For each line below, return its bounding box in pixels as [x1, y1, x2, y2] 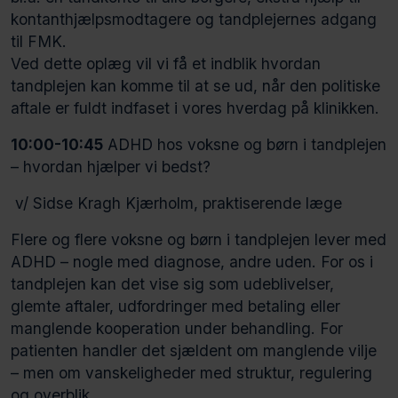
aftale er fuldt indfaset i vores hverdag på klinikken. [11, 98, 379, 117]
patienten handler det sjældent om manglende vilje [11, 340, 377, 360]
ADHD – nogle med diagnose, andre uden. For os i [11, 251, 373, 271]
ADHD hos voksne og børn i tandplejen [103, 134, 386, 154]
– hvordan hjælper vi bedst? [11, 156, 211, 176]
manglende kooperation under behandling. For [11, 318, 343, 338]
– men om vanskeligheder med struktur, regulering [11, 362, 372, 382]
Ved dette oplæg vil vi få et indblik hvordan [11, 53, 321, 73]
